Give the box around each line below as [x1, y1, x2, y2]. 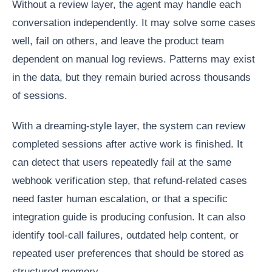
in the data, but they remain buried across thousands [12, 72, 251, 84]
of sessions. [12, 90, 67, 102]
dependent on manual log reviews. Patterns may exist [12, 53, 255, 66]
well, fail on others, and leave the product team [12, 35, 224, 47]
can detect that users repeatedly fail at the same [12, 157, 231, 169]
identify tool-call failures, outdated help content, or [12, 229, 239, 242]
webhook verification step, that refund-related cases [12, 175, 247, 187]
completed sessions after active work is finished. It [12, 138, 243, 151]
